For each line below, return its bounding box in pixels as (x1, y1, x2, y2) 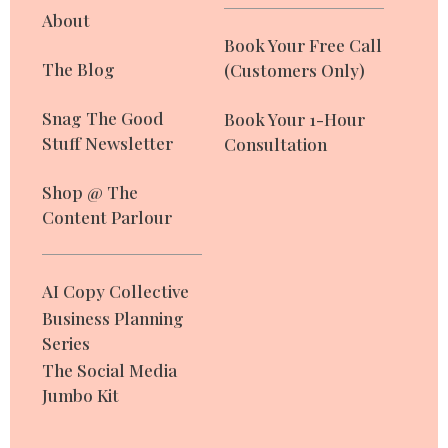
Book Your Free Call (224, 33, 382, 56)
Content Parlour (42, 205, 172, 228)
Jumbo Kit (42, 383, 119, 406)
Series (42, 331, 90, 354)
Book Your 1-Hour (224, 107, 365, 130)
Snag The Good (42, 106, 164, 129)
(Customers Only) (224, 58, 365, 81)
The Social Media (42, 358, 177, 381)
